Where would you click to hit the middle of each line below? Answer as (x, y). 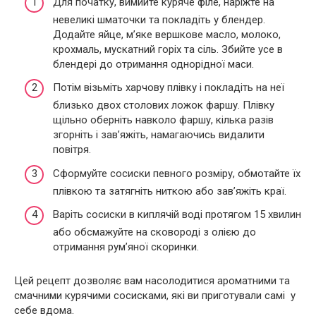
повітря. (72, 150)
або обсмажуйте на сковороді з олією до (154, 232)
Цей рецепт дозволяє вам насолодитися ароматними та (152, 281)
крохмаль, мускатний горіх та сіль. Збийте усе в (168, 49)
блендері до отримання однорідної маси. (153, 64)
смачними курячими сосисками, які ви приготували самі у (155, 296)
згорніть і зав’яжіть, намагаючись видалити (159, 135)
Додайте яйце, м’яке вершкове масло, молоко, (167, 34)
